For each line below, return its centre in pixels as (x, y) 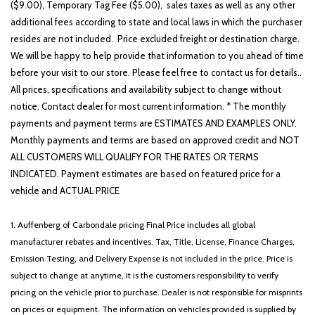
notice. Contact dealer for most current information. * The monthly (148, 106)
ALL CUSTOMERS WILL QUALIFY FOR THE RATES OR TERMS (135, 157)
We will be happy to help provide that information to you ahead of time (157, 56)
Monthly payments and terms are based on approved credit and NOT (155, 140)
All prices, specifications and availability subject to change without (146, 89)
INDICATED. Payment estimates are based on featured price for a (146, 174)
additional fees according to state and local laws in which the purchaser (156, 22)
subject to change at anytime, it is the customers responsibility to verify (144, 275)
